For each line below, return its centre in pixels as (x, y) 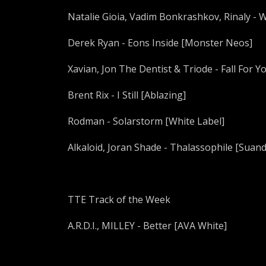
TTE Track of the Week (119, 199)
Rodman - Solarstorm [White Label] (146, 121)
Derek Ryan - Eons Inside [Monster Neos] (160, 43)
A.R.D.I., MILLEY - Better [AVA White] (147, 226)
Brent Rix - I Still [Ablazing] (127, 95)
